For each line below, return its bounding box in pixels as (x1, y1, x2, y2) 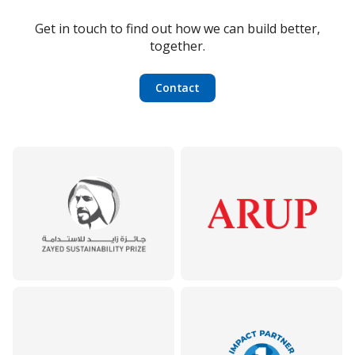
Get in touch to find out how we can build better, (35, 20, 320, 38)
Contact (155, 80, 200, 96)
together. (150, 37, 205, 55)
